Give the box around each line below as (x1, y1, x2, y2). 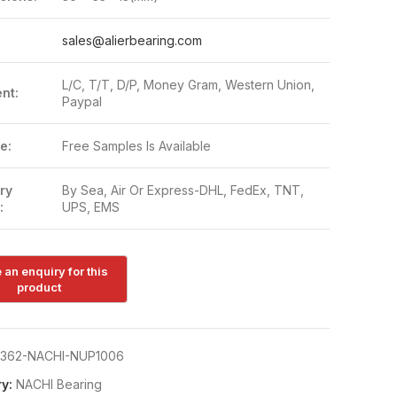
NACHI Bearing (15, 377, 102, 393)
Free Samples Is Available (61, 138, 211, 153)
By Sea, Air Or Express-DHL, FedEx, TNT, (61, 183, 304, 198)
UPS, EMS (61, 199, 120, 214)
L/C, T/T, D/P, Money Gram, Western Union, (61, 77, 315, 92)
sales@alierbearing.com (61, 33, 202, 48)
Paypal (61, 94, 102, 109)
